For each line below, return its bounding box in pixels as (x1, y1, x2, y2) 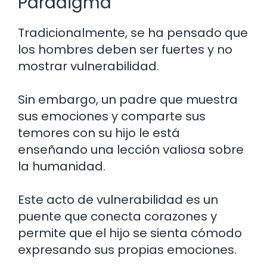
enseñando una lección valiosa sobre (18, 141, 244, 158)
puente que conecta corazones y (18, 207, 217, 225)
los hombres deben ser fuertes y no (18, 41, 232, 58)
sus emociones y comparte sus (18, 107, 206, 125)
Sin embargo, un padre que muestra (18, 91, 238, 108)
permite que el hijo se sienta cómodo (18, 224, 242, 241)
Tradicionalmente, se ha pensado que (18, 24, 248, 41)
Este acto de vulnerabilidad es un (18, 191, 218, 208)
